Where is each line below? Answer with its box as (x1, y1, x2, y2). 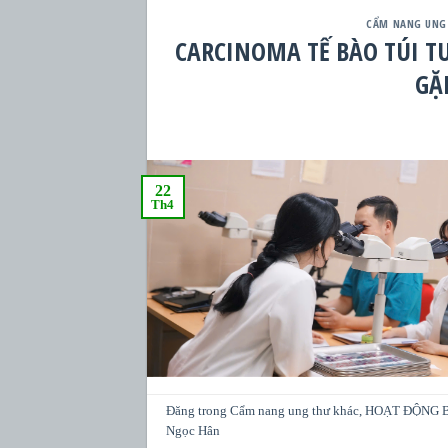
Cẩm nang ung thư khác (230, 403, 360, 418)
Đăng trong (166, 403, 231, 418)
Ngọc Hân (166, 423, 221, 438)
